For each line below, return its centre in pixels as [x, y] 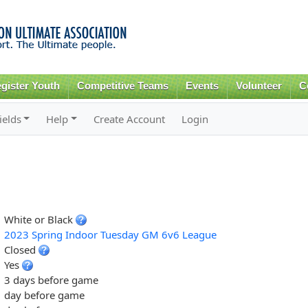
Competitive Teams [123, 86]
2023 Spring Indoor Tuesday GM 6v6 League [110, 234]
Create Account [130, 119]
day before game [44, 295]
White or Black [40, 219]
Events [202, 86]
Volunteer [258, 86]
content [125, 38]
